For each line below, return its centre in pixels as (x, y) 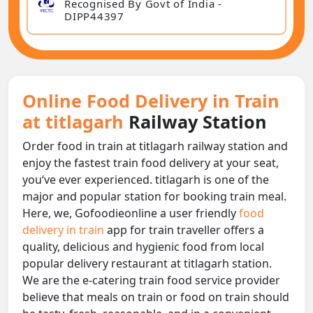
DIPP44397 (94, 16)
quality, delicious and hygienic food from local (143, 247)
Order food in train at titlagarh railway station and (155, 146)
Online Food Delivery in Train (151, 101)
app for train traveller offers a (185, 230)
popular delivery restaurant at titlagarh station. (147, 264)
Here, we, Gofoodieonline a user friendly (131, 213)
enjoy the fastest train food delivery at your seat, (151, 163)
